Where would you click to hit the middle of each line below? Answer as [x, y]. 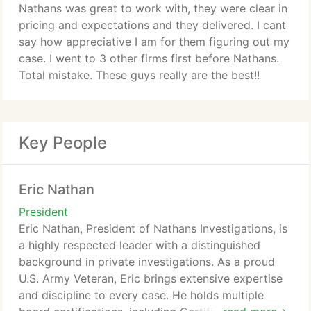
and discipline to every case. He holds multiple [141, 295]
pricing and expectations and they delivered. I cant [152, 25]
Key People [63, 143]
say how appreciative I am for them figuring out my [154, 42]
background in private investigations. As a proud [147, 262]
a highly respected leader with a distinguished [140, 245]
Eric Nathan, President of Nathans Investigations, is [153, 228]
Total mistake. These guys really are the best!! [139, 75]
